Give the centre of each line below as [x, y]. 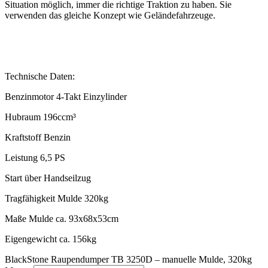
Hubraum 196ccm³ [40, 117]
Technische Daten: [40, 76]
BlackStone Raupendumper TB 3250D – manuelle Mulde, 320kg [128, 259]
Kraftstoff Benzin [38, 137]
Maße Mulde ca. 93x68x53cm [62, 218]
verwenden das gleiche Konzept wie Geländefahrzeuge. [110, 15]
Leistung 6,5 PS [35, 157]
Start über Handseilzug [48, 178]
